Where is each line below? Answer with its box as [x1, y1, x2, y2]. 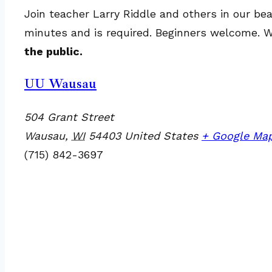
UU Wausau [24, 75, 97, 92]
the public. [24, 45, 83, 58]
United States [124, 129, 198, 142]
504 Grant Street [24, 110, 114, 123]
